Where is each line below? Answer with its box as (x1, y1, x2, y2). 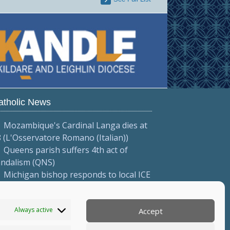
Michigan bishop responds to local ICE (3, 169, 150, 180)
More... (3, 194, 29, 205)
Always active (14, 205, 53, 214)
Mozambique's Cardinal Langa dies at (3, 120, 147, 131)
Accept (138, 205, 163, 216)
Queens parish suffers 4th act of (3, 144, 128, 156)
